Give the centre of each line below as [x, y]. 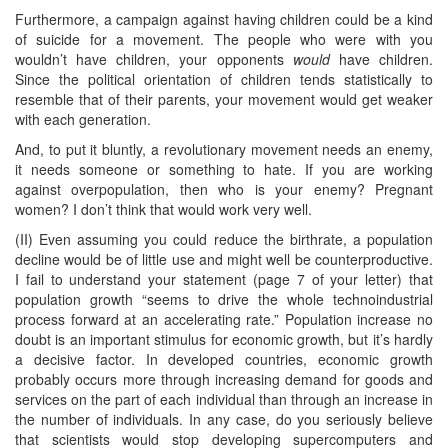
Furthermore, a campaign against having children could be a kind [224, 18]
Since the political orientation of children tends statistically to [224, 78]
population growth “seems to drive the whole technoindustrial [224, 298]
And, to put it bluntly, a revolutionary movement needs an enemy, [224, 148]
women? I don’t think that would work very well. [163, 208]
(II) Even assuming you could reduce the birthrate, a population [224, 238]
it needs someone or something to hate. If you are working [224, 168]
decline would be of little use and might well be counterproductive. [224, 258]
